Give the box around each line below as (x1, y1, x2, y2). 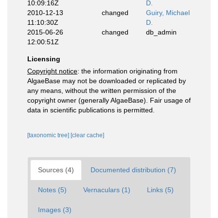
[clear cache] (71, 132, 104, 139)
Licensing (27, 55, 60, 63)
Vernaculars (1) (83, 186, 130, 194)
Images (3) (38, 206, 72, 214)
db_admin (146, 28, 177, 36)
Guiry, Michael (146, 9, 190, 17)
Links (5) (147, 186, 174, 194)
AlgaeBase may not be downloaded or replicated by (27, 77, 186, 85)
